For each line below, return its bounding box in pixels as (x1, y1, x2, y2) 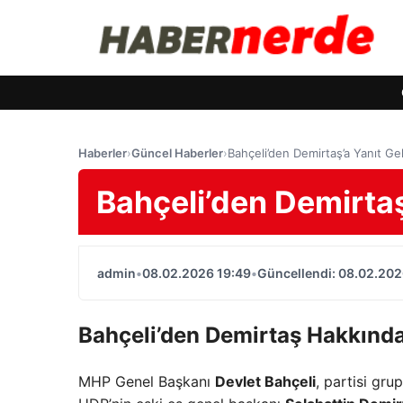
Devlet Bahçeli (215, 372, 316, 390)
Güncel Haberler (131, 146, 223, 160)
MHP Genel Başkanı (78, 372, 215, 390)
